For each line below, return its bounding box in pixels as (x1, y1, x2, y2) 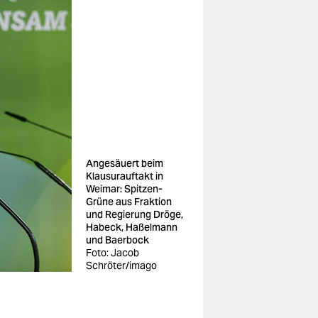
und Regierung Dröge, (86, 208, 183, 221)
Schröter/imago (86, 259, 157, 272)
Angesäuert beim (86, 157, 163, 170)
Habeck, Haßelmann (86, 221, 177, 234)
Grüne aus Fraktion (86, 195, 172, 208)
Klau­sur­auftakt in (86, 170, 163, 182)
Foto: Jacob (86, 246, 139, 259)
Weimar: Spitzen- (86, 182, 163, 195)
